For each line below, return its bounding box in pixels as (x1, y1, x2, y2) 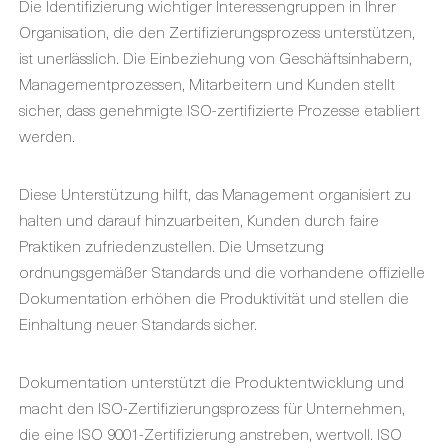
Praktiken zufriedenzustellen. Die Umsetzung (19, 233, 324, 257)
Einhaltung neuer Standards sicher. (19, 311, 257, 335)
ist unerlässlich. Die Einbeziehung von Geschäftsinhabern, (19, 45, 412, 69)
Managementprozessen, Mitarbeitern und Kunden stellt (19, 71, 395, 95)
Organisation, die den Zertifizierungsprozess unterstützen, (19, 19, 415, 43)
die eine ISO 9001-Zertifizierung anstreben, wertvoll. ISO (19, 421, 402, 445)
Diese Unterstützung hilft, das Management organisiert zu (19, 181, 411, 205)
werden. (19, 123, 75, 147)
